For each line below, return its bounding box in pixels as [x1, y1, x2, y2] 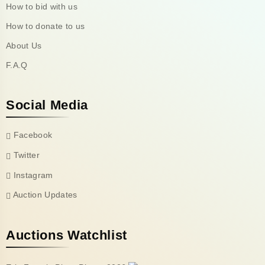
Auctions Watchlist [6, 228, 127, 243]
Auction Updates [12, 190, 77, 200]
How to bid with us [6, 2, 78, 11]
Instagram [13, 170, 53, 180]
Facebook [13, 130, 53, 140]
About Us [6, 41, 42, 50]
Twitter [13, 150, 40, 160]
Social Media [6, 98, 88, 112]
